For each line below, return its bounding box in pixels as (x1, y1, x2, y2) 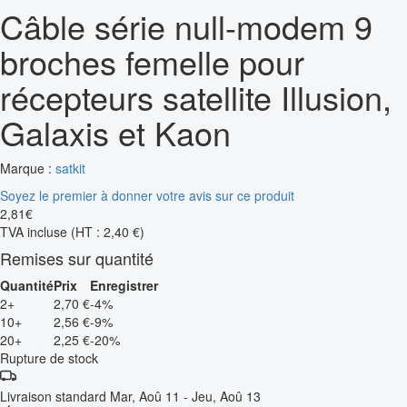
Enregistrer (90, 275, 158, 294)
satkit (55, 158, 85, 177)
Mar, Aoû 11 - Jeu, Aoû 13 (110, 386, 261, 405)
